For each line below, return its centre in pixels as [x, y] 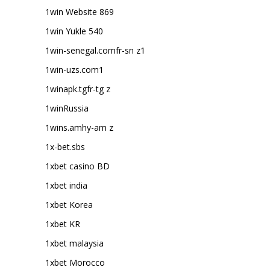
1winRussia [67, 108]
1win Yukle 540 [74, 31]
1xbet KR [63, 224]
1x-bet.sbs [65, 147]
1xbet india [66, 185]
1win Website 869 [80, 12]
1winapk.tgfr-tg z [78, 89]
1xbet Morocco [75, 262]
